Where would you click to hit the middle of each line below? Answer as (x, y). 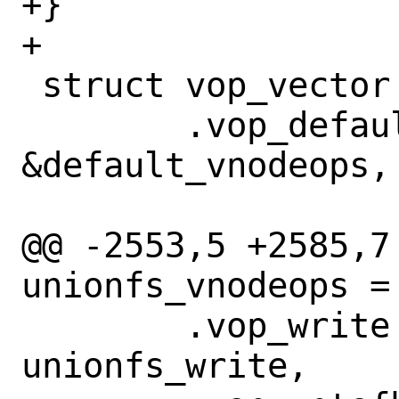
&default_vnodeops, (206, 165)
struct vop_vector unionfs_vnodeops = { (32, 85)
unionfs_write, (165, 365)
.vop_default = (32, 125)
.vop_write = (32, 325)
